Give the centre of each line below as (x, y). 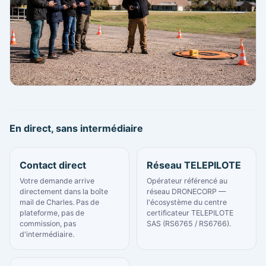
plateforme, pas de (52, 213)
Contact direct (53, 165)
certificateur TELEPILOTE (190, 213)
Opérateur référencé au (187, 180)
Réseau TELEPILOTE (194, 165)
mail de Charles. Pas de (59, 202)
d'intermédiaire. (47, 234)
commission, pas (48, 223)
